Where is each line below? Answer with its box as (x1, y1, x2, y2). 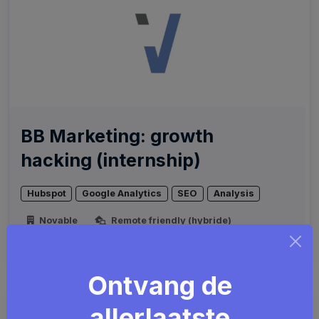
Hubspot (26, 188, 66, 199)
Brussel (37, 233, 76, 244)
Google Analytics (82, 188, 162, 199)
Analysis (213, 188, 254, 199)
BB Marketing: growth (21, 125, 214, 147)
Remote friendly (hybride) (108, 215, 231, 226)
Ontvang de (87, 270, 232, 301)
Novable (37, 215, 78, 226)
